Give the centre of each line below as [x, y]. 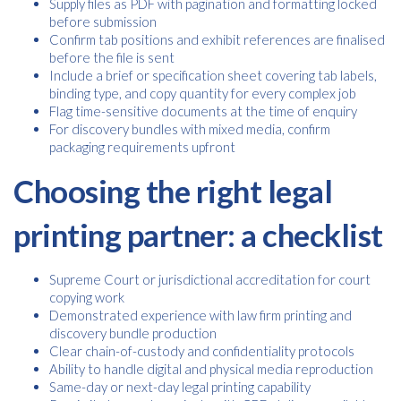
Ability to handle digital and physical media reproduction [211, 369]
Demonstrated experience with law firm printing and [200, 315]
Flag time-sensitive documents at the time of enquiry [203, 111]
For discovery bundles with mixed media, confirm [190, 129]
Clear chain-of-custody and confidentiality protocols [202, 351]
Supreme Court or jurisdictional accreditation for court [210, 279]
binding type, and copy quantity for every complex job [203, 93]
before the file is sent [112, 57]
